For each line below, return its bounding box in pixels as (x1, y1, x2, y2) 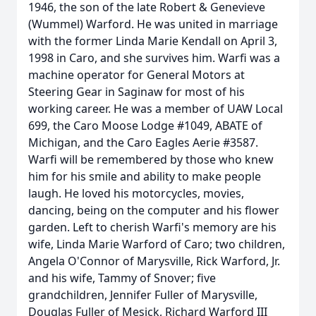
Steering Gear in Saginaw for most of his (28, 84, 245, 99)
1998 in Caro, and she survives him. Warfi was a (28, 50, 280, 66)
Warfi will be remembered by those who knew (28, 152, 274, 167)
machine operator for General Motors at (28, 67, 245, 83)
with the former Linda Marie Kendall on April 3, (28, 33, 277, 49)
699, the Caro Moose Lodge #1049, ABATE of (28, 118, 262, 133)
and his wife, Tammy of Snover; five (28, 270, 216, 286)
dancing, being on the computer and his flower (28, 202, 279, 218)
